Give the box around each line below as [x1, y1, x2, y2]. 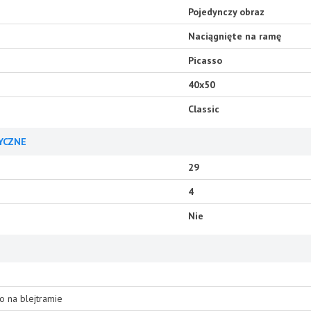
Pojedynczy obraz [188, 6, 264, 18]
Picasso [188, 54, 222, 67]
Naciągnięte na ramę [188, 30, 281, 42]
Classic [188, 103, 219, 115]
